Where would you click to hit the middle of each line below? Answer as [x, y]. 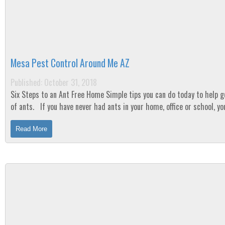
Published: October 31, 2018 [54, 82]
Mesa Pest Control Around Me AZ [70, 63]
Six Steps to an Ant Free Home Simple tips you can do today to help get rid [58, 94]
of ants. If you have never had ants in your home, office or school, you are [23, 106]
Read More [31, 129]
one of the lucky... [37, 119]
